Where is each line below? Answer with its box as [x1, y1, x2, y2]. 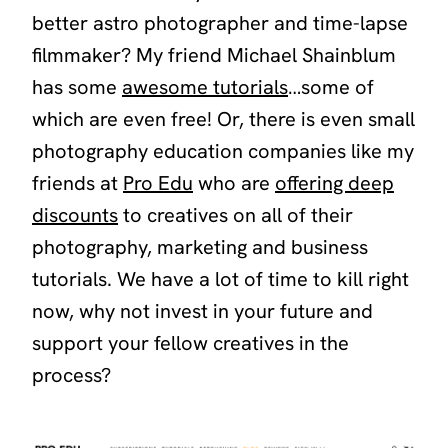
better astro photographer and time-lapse [32, 9, 408, 36]
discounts [32, 201, 118, 228]
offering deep [275, 169, 394, 196]
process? [32, 361, 111, 388]
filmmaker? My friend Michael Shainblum [32, 41, 396, 68]
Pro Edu [123, 169, 193, 196]
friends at [32, 169, 123, 196]
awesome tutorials [122, 73, 288, 100]
